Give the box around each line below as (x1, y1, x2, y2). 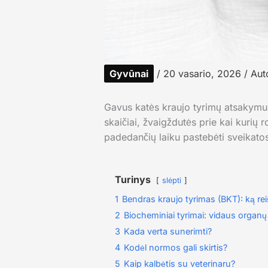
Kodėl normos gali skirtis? (123, 242, 227, 253)
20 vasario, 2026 (163, 68, 244, 80)
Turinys (114, 173, 151, 186)
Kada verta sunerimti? (123, 226, 212, 237)
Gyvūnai (109, 68, 148, 80)
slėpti (162, 176, 181, 185)
